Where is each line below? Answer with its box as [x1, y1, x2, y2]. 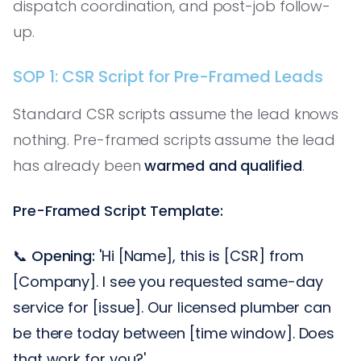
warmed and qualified [144, 155, 302, 176]
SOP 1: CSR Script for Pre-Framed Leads [13, 64, 323, 88]
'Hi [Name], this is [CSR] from [95, 245, 305, 266]
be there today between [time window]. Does [13, 322, 335, 343]
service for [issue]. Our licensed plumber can [13, 297, 331, 317]
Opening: [31, 245, 96, 266]
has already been [13, 155, 145, 176]
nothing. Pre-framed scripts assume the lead [13, 129, 336, 150]
